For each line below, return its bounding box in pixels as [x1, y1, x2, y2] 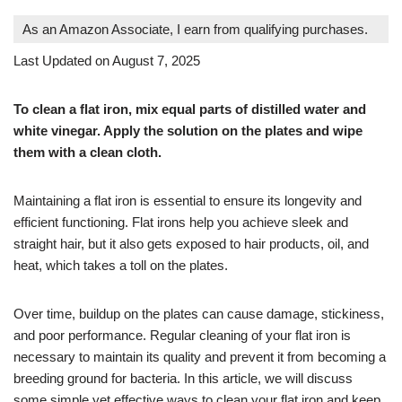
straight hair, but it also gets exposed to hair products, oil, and [13, 235, 369, 251]
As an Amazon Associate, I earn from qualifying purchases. [22, 21, 368, 37]
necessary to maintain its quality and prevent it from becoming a [13, 348, 386, 364]
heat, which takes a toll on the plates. [13, 257, 228, 273]
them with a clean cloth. [13, 144, 162, 160]
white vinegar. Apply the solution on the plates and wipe [13, 122, 363, 138]
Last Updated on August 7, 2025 [13, 52, 200, 68]
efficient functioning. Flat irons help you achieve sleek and [13, 214, 348, 230]
